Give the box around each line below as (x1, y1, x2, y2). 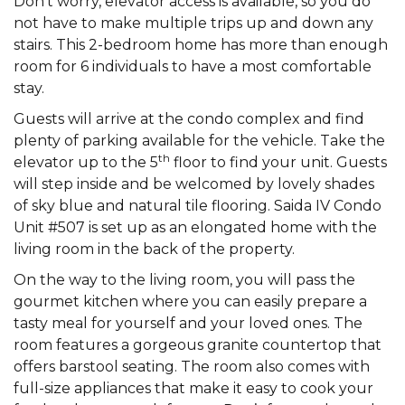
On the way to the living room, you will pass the (14, 270, 355, 288)
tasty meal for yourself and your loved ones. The (14, 314, 363, 332)
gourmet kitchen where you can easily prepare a (14, 292, 367, 310)
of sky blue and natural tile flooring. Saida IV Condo (14, 196, 381, 214)
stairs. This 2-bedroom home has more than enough (14, 35, 388, 53)
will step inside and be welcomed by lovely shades (14, 174, 374, 193)
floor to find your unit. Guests (170, 153, 387, 171)
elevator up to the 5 (14, 153, 158, 171)
